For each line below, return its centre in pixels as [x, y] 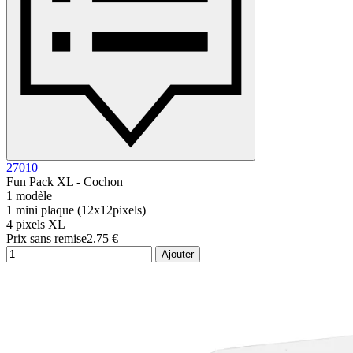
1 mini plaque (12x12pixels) [76, 210]
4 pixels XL [36, 225]
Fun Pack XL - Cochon [65, 182]
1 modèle [29, 196]
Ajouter [178, 255]
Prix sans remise [46, 239]
